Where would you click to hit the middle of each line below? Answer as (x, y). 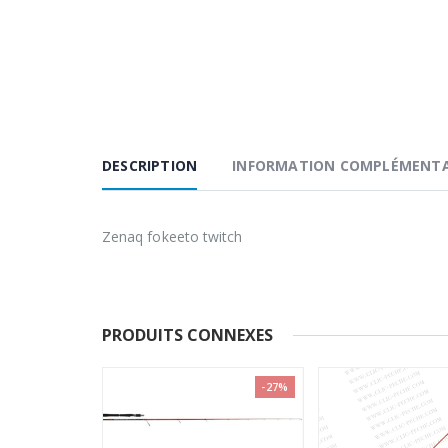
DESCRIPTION (150, 166)
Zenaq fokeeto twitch (172, 237)
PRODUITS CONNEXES (187, 335)
